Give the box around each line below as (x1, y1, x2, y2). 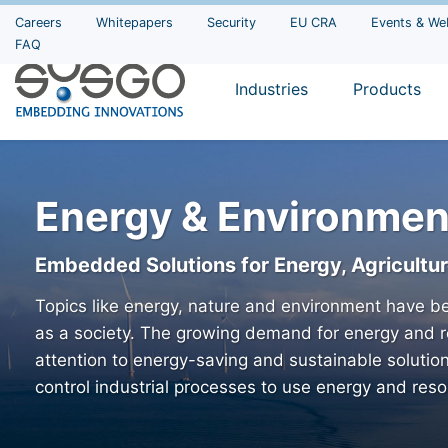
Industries (235, 79, 308, 99)
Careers (15, 15, 62, 30)
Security (207, 15, 256, 30)
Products (353, 79, 421, 99)
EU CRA (290, 15, 337, 30)
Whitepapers (96, 15, 173, 30)
